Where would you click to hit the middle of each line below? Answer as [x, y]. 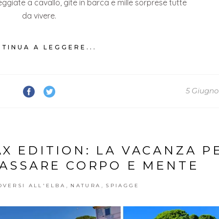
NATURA [86, 185]
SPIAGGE [123, 185]
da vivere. [39, 16]
